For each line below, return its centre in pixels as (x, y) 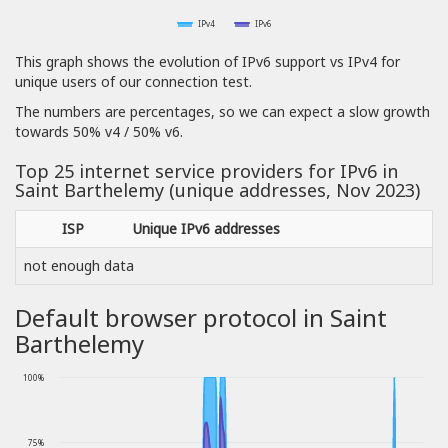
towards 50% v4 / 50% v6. (99, 132)
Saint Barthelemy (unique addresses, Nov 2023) (217, 190)
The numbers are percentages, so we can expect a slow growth (222, 112)
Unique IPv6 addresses (206, 229)
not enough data (79, 266)
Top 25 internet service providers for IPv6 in (206, 171)
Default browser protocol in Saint (201, 318)
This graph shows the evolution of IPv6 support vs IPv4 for (207, 62)
